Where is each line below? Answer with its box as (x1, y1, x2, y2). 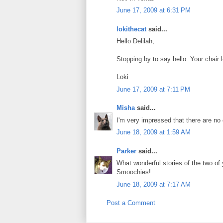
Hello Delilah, (116, 37, 154, 45)
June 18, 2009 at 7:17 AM (116, 180, 191, 188)
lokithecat (116, 25, 146, 33)
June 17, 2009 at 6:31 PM (116, 6, 191, 14)
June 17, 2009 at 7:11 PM (116, 85, 190, 93)
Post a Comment (107, 199, 155, 207)
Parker (116, 147, 136, 155)
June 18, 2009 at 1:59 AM (116, 128, 191, 136)
